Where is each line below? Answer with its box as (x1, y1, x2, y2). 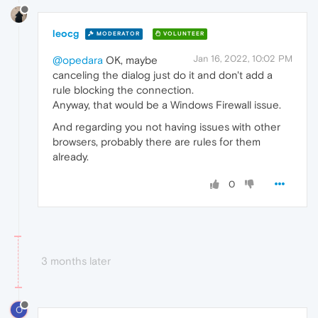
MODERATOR (94, 31, 140, 38)
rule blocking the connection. (53, 83, 194, 96)
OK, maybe (103, 53, 158, 66)
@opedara (53, 53, 103, 66)
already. (53, 150, 89, 163)
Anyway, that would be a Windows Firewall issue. (53, 98, 281, 111)
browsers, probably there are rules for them (53, 135, 261, 148)
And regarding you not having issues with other (53, 120, 280, 133)
